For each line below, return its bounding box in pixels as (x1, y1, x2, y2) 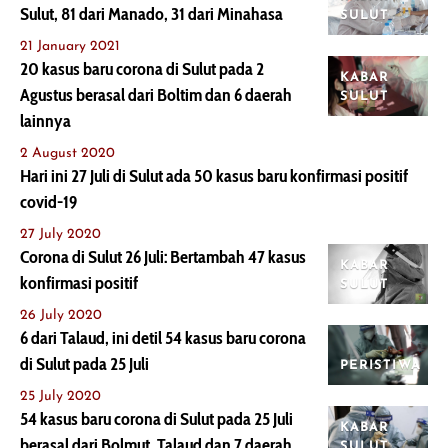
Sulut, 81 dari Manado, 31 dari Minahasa (20, 3, 283, 25)
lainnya (20, 110, 71, 132)
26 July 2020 (20, 308, 102, 323)
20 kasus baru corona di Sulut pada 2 (20, 58, 264, 80)
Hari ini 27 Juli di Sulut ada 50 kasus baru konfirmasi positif (20, 165, 408, 187)
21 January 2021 (20, 39, 120, 54)
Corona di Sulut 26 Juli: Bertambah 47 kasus (20, 246, 306, 268)
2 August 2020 (20, 146, 115, 161)
